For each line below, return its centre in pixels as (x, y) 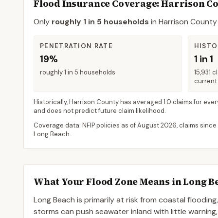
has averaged (141, 102)
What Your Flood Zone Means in (109, 182)
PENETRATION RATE (76, 46)
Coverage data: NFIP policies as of (85, 125)
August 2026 (157, 125)
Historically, (51, 102)
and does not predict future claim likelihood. (100, 111)
